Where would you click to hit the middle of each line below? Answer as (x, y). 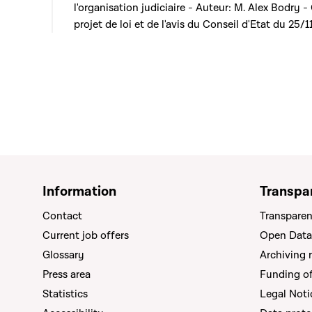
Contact (62, 216)
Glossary (63, 255)
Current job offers (86, 235)
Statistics (65, 294)
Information (79, 192)
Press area (67, 274)
